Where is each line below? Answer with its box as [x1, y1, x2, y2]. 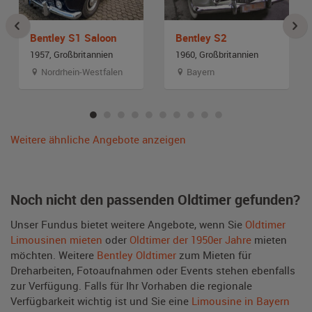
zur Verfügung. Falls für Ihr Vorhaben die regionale [10, 278, 252, 292]
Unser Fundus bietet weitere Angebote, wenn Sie [10, 217, 245, 231]
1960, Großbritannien [175, 47, 258, 61]
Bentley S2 [175, 30, 227, 45]
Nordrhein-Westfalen [39, 65, 123, 78]
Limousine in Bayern [192, 293, 290, 308]
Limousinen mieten [10, 232, 102, 247]
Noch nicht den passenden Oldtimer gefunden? [10, 189, 300, 209]
